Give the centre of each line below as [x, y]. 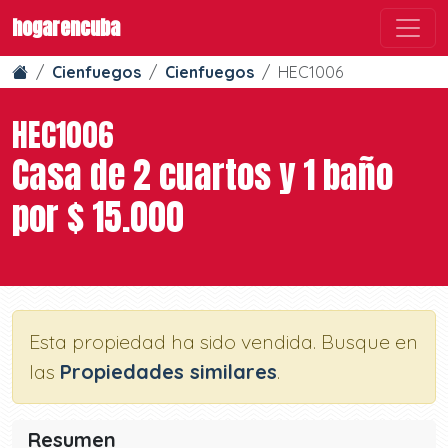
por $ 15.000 [98, 217]
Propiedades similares [168, 371]
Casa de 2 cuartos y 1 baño [202, 175]
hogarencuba [66, 27]
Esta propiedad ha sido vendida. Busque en [223, 341]
